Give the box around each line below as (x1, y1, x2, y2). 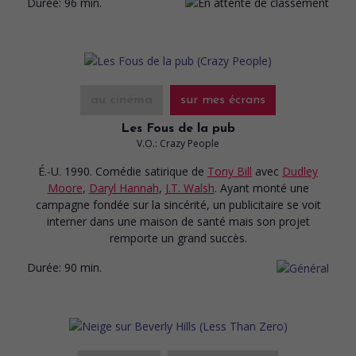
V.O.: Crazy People (137, 136, 219, 150)
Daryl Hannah (88, 180, 159, 195)
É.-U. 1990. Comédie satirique (38, 163, 192, 179)
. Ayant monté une (214, 180, 309, 195)
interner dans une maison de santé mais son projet (46, 213, 310, 229)
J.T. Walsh (164, 180, 215, 195)
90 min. (64, 259, 102, 275)
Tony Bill (207, 163, 252, 179)
